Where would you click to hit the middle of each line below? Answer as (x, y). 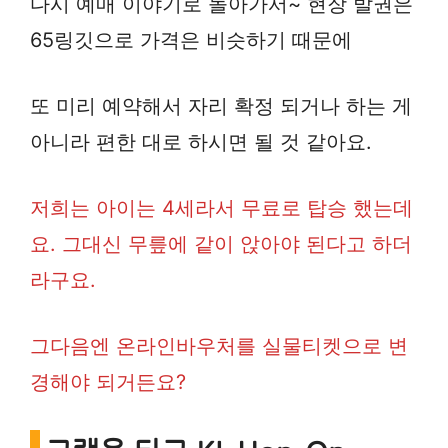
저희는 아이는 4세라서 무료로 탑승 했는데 (221, 208)
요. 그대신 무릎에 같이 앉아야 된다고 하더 (221, 244)
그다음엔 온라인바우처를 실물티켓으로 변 (219, 346)
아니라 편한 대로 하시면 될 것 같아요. (201, 142)
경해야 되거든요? (108, 382)
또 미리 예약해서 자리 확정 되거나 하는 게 (221, 106)
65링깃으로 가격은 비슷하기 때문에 (191, 40)
